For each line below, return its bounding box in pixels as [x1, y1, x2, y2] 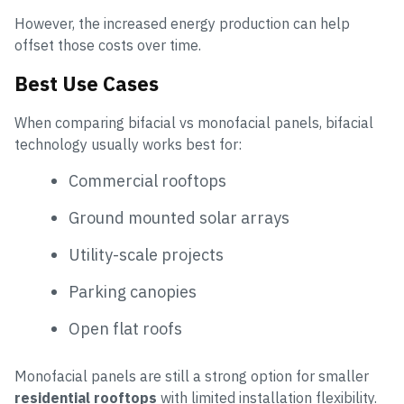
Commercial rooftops [69, 170, 226, 192]
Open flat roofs [69, 318, 182, 340]
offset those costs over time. [14, 36, 201, 55]
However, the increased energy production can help [14, 14, 350, 33]
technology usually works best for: [14, 135, 242, 154]
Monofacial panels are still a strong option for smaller [14, 367, 369, 386]
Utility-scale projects [69, 244, 224, 266]
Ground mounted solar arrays [69, 207, 289, 229]
